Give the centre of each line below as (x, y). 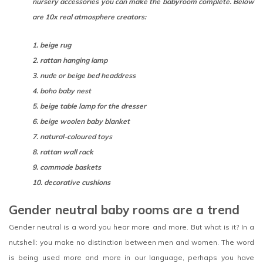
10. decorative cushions (71, 182)
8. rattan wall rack (63, 151)
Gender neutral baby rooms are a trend (124, 209)
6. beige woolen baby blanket (81, 121)
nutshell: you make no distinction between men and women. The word (131, 242)
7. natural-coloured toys (72, 136)
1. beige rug (52, 45)
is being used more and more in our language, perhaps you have (131, 257)
